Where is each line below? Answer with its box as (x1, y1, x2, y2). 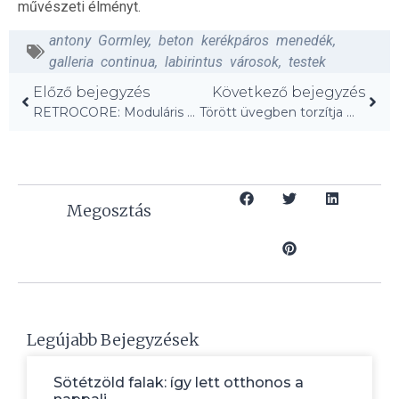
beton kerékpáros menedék (159, 31, 333, 49)
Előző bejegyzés (33, 83, 150, 101)
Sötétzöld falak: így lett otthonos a (53, 373, 304, 391)
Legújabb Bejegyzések (27, 329, 199, 350)
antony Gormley (49, 31, 149, 49)
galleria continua (49, 53, 155, 70)
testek (289, 53, 326, 70)
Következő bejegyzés (212, 83, 365, 101)
